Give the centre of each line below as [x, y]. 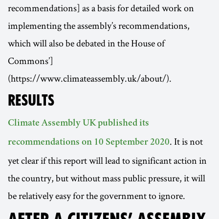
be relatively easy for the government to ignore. [97, 195]
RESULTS [31, 100]
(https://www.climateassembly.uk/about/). [90, 78]
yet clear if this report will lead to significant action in [107, 160]
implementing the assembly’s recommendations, [99, 25]
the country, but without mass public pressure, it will [107, 178]
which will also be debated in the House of [86, 43]
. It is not [186, 141]
